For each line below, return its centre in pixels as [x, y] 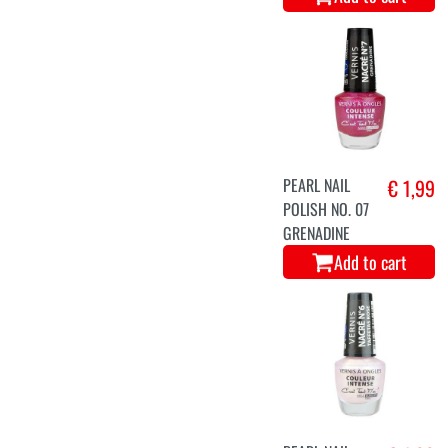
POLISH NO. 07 [326, 208]
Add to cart [370, 261]
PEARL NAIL [317, 184]
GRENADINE [317, 232]
